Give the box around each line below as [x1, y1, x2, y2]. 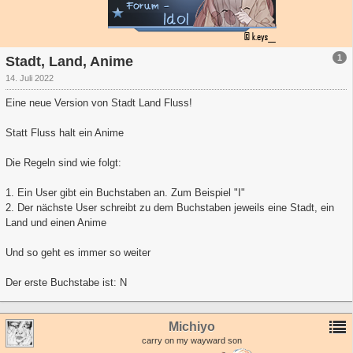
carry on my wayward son [142, 336, 242, 346]
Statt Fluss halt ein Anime [6, 126, 124, 139]
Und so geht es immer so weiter [6, 246, 150, 258]
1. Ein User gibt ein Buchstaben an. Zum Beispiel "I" [6, 186, 245, 199]
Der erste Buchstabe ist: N [6, 276, 127, 288]
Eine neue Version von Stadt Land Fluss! [6, 96, 192, 109]
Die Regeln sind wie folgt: [6, 156, 121, 169]
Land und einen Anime [6, 216, 106, 229]
